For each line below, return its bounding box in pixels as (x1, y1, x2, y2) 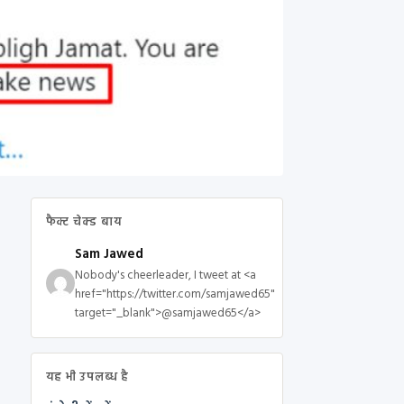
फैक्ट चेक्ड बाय (45, 213, 123, 233)
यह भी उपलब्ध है (45, 368, 130, 388)
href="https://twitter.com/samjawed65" (74, 285, 275, 305)
